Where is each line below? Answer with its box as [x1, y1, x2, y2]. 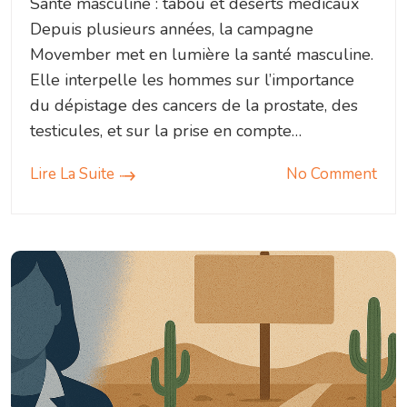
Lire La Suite [30, 164, 114, 185]
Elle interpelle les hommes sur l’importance [30, 69, 354, 92]
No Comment [286, 164, 377, 185]
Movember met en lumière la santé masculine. [30, 44, 373, 66]
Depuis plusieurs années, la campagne [30, 18, 313, 41]
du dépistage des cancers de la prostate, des [30, 94, 358, 117]
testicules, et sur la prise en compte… [30, 120, 302, 143]
